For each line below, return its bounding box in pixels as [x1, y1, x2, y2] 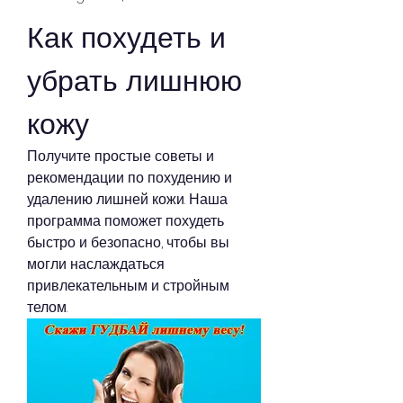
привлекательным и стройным [27, 274, 229, 296]
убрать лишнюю [27, 59, 242, 101]
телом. [27, 296, 67, 318]
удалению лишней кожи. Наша [27, 188, 228, 210]
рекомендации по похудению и [27, 166, 232, 188]
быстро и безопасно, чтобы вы [27, 231, 229, 253]
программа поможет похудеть [27, 210, 224, 231]
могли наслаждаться [27, 253, 165, 274]
